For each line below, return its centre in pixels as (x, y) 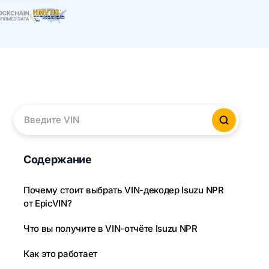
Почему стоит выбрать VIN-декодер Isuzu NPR (124, 190)
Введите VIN (51, 125)
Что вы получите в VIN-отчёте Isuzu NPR (110, 229)
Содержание (58, 160)
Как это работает (60, 254)
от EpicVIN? (48, 204)
